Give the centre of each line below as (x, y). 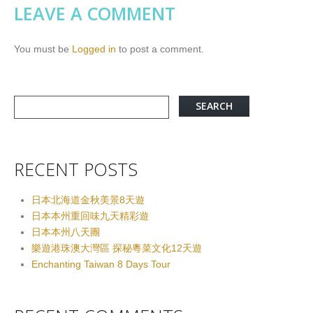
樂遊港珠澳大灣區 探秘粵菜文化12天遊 (117, 248)
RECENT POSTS (76, 169)
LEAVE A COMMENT (95, 13)
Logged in (94, 49)
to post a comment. (160, 49)
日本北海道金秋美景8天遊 (88, 199)
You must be (43, 49)
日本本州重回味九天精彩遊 (90, 216)
